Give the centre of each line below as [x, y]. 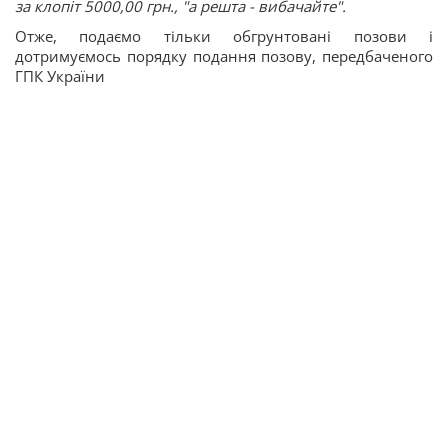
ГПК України [60, 76]
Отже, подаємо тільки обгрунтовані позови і [224, 36]
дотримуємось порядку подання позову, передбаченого [224, 56]
